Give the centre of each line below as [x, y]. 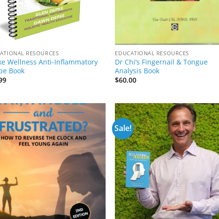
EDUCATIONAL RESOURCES [152, 53]
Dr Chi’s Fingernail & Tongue [162, 62]
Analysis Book [137, 71]
